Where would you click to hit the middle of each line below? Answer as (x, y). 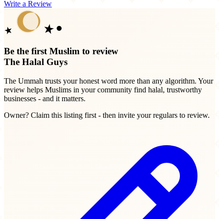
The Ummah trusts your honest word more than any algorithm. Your (109, 81)
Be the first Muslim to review (61, 51)
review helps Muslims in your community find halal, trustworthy (103, 89)
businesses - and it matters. (45, 98)
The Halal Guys (36, 62)
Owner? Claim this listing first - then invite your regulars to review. (107, 115)
